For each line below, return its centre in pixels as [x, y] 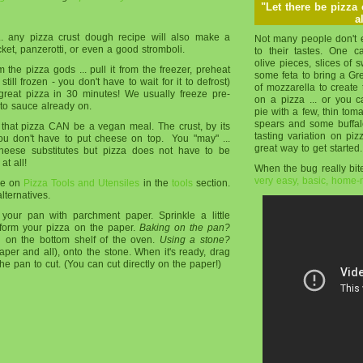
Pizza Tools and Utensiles [82, 183]
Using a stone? [195, 239]
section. [211, 183]
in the [156, 183]
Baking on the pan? [185, 227]
